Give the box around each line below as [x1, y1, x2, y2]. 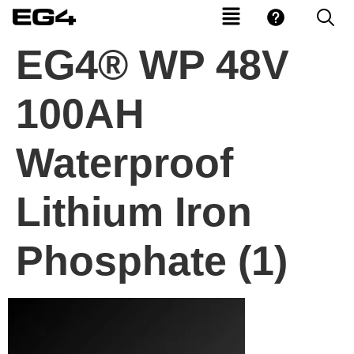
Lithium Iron [16, 189, 252, 235]
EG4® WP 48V [16, 42, 289, 88]
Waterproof [16, 140, 233, 186]
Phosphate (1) [16, 238, 288, 284]
